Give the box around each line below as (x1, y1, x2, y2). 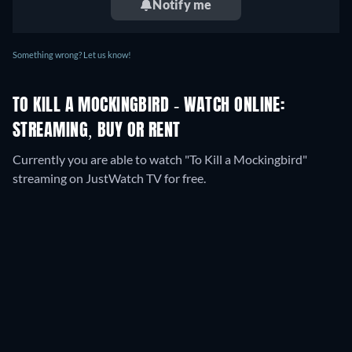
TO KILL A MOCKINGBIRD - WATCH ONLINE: (13, 97, 285, 115)
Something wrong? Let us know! (13, 49, 131, 60)
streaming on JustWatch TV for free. (13, 170, 206, 185)
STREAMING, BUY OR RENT (13, 123, 181, 140)
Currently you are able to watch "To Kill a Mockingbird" (13, 152, 307, 167)
